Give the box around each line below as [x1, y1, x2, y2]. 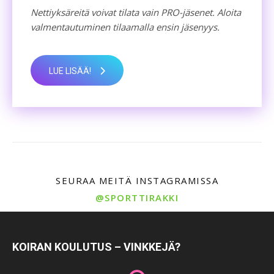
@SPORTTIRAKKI [95, 191, 179, 204]
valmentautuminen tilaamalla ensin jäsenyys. [31, 21, 220, 33]
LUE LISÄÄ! [49, 66, 91, 76]
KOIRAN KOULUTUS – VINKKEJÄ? [12, 240, 180, 253]
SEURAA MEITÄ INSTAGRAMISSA [56, 174, 218, 187]
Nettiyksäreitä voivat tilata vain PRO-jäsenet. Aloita [31, 6, 241, 18]
